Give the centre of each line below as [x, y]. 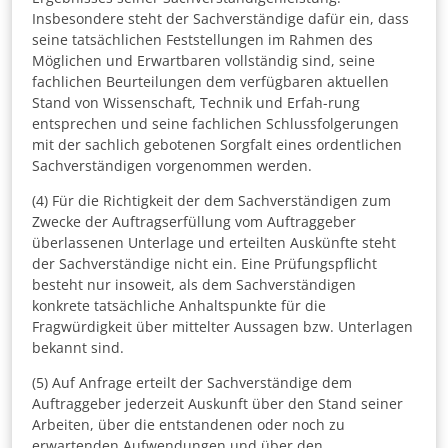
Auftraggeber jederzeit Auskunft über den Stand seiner [217, 404]
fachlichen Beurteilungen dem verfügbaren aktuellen [210, 82]
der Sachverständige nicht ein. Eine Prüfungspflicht [204, 264]
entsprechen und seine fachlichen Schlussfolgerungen [215, 124]
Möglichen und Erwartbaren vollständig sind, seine [203, 61]
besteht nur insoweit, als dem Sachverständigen [194, 285]
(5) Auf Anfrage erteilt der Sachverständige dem [192, 383]
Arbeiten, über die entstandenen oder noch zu [188, 425]
